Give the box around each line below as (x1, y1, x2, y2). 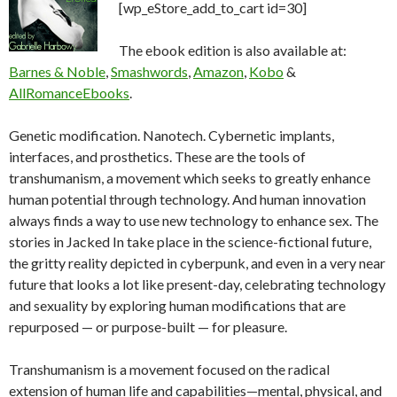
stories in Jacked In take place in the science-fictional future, (9, 233, 371, 251)
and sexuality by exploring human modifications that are (9, 297, 346, 315)
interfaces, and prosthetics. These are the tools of (9, 148, 306, 166)
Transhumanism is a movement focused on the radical (9, 361, 330, 378)
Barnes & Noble (9, 63, 105, 81)
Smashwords (111, 63, 188, 81)
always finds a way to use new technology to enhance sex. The (9, 212, 378, 230)
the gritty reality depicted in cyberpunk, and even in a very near (9, 254, 385, 272)
